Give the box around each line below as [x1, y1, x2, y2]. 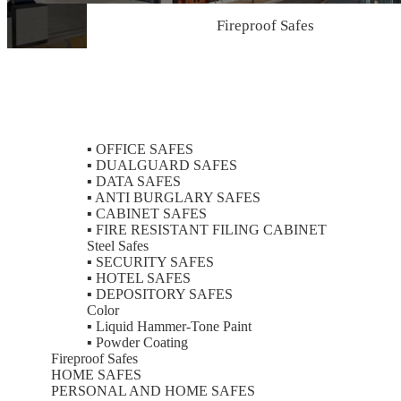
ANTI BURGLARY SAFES [92, 189, 260, 205]
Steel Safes [87, 237, 149, 253]
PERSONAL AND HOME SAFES [51, 382, 255, 398]
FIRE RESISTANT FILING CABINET [92, 221, 327, 237]
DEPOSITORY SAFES [92, 286, 233, 302]
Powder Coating [92, 334, 188, 350]
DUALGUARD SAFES [92, 157, 237, 173]
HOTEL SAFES [92, 269, 191, 286]
